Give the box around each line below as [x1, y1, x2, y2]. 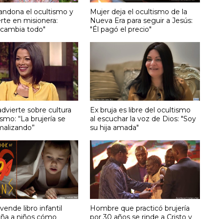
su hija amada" [90, 123, 139, 132]
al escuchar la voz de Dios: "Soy [90, 114, 197, 123]
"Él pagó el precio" [90, 24, 152, 34]
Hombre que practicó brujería [90, 203, 190, 213]
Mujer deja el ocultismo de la [90, 7, 188, 16]
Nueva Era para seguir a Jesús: [90, 16, 193, 25]
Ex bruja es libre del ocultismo [90, 105, 191, 114]
